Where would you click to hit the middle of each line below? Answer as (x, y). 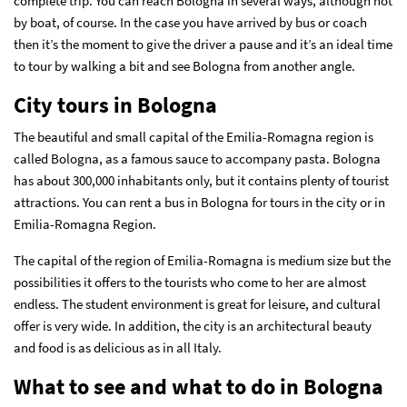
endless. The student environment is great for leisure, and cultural (197, 303)
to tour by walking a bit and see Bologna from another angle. (184, 65)
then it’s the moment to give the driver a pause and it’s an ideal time (203, 44)
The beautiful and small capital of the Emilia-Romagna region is (194, 136)
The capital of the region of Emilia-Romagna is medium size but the (202, 260)
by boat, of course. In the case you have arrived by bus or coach (190, 22)
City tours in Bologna (115, 104)
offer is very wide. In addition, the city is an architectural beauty (193, 325)
